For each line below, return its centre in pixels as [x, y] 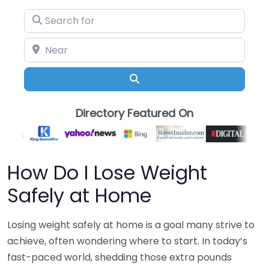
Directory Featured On [134, 113]
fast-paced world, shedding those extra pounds [119, 258]
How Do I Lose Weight [107, 173]
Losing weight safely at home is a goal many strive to [131, 225]
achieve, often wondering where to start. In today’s [127, 241]
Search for [48, 17]
